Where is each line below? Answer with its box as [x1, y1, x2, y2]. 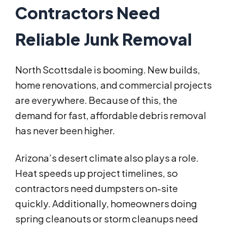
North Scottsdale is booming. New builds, [15, 64, 200, 76]
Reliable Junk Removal [15, 29, 192, 50]
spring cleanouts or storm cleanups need [15, 213, 198, 225]
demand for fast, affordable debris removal [15, 109, 206, 122]
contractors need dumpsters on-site [15, 182, 178, 195]
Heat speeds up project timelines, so [15, 167, 178, 179]
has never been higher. [15, 125, 115, 137]
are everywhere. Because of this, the [15, 94, 177, 106]
